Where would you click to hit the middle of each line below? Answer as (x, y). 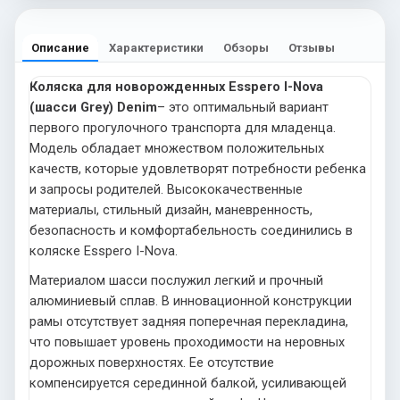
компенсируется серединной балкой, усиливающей (188, 383)
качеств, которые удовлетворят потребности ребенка (198, 168)
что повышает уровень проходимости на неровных (187, 342)
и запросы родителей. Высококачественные (166, 189)
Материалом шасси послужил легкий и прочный (176, 280)
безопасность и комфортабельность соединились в (191, 230)
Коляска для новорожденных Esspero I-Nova (176, 86)
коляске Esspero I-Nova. (104, 250)
